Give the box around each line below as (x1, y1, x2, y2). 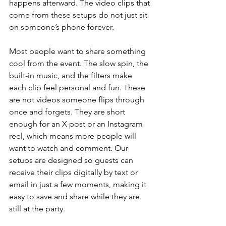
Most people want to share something (9, 46, 148, 56)
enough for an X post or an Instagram (9, 119, 145, 129)
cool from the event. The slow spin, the (9, 59, 150, 68)
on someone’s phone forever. (9, 22, 114, 32)
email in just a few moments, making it (9, 180, 148, 189)
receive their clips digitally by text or (9, 167, 140, 177)
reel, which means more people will (9, 131, 138, 141)
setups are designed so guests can (9, 155, 135, 165)
